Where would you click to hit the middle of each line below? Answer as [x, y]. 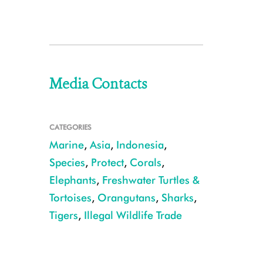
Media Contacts [98, 84]
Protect [107, 162]
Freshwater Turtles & [151, 180]
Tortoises [70, 198]
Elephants [73, 180]
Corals [145, 162]
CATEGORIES [70, 127]
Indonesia [140, 145]
